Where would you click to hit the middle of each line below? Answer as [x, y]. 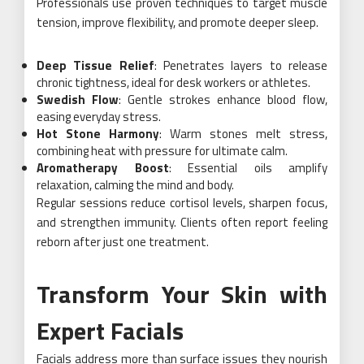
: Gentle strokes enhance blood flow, [223, 99]
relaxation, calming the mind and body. [135, 184]
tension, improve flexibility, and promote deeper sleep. [178, 22]
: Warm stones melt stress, [243, 133]
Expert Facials [110, 330]
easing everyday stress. [99, 116]
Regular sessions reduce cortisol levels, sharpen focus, [182, 202]
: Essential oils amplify [248, 167]
